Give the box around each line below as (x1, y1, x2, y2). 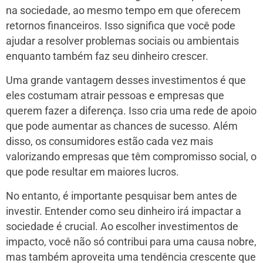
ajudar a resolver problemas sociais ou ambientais (6, 35, 239, 48)
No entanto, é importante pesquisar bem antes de (6, 190, 237, 203)
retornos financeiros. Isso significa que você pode (6, 20, 235, 32)
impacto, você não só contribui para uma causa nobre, (6, 236, 257, 248)
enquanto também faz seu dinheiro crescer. (6, 50, 208, 63)
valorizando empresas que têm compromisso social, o (6, 151, 257, 163)
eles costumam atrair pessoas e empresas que (6, 90, 224, 102)
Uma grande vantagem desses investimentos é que (6, 75, 246, 87)
